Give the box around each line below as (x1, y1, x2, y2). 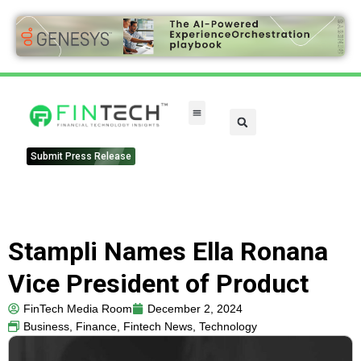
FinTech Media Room (23, 302, 132, 316)
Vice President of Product (8, 268, 309, 300)
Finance (76, 320, 117, 334)
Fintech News (123, 320, 193, 334)
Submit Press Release (30, 151, 131, 163)
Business (23, 320, 69, 334)
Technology (199, 320, 257, 334)
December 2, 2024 (147, 302, 243, 316)
